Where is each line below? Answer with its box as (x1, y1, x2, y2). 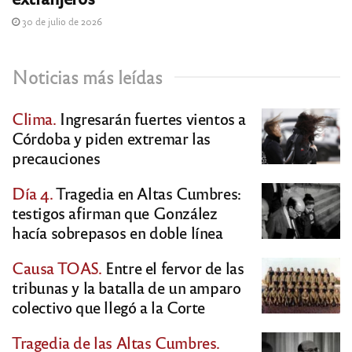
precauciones (12, 146, 101, 168)
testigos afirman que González (12, 201, 218, 223)
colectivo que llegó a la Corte (12, 295, 206, 317)
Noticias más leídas (12, 64, 163, 88)
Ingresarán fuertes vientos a (56, 107, 247, 129)
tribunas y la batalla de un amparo (12, 276, 241, 298)
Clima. (12, 107, 57, 129)
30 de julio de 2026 (20, 14, 102, 27)
